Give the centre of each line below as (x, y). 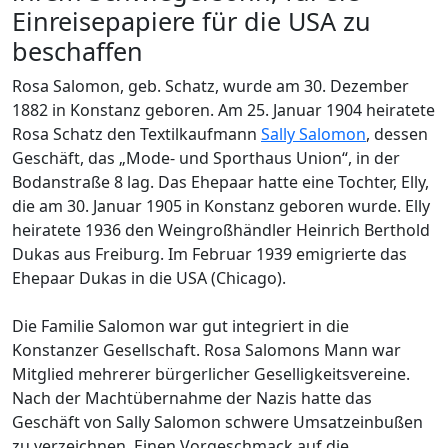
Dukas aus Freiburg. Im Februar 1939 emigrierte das (209, 254)
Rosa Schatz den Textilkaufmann (136, 134)
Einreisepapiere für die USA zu (191, 21)
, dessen (397, 134)
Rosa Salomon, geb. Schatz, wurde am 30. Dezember (210, 86)
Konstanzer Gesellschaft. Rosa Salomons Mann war (206, 350)
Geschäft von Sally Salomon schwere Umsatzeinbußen (217, 422)
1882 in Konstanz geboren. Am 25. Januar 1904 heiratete (223, 110)
